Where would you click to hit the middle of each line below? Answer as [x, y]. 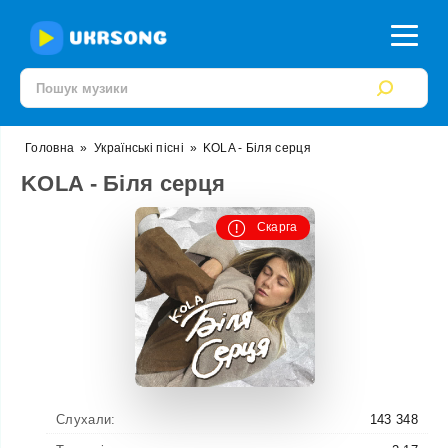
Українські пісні [139, 148]
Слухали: [86, 419]
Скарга [277, 227]
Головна [50, 148]
